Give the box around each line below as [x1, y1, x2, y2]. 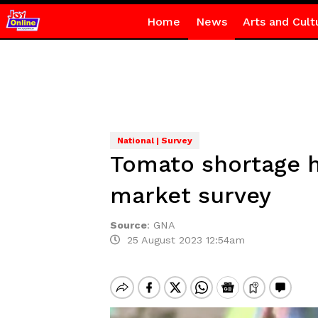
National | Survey [116, 136, 192, 146]
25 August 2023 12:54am [119, 234, 245, 246]
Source [109, 219, 147, 231]
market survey [109, 182, 271, 209]
